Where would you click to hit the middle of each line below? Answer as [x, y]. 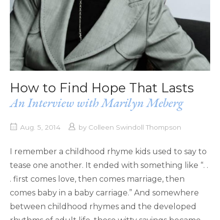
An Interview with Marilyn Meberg [96, 103]
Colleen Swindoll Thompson [135, 127]
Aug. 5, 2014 [40, 127]
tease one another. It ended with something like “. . [109, 165]
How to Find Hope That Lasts [102, 88]
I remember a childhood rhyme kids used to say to [108, 152]
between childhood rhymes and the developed [103, 207]
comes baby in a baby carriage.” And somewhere [104, 193]
